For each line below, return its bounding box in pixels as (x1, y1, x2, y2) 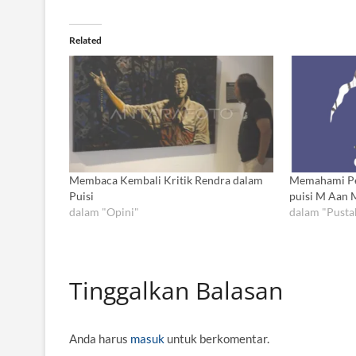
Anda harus (69, 331, 130, 346)
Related (69, 34, 102, 47)
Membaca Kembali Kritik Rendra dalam (69, 172, 263, 187)
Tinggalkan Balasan (69, 273, 283, 307)
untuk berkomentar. (164, 331, 269, 346)
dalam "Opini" (69, 204, 139, 219)
